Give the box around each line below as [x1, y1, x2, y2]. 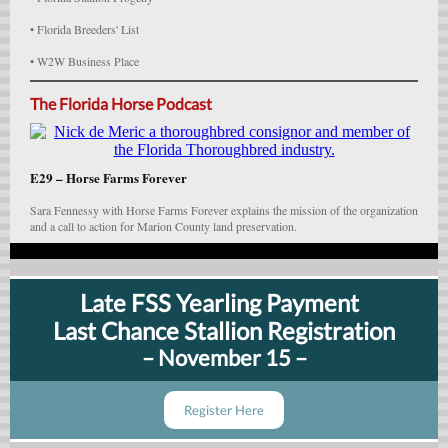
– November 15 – [141, 344, 307, 371]
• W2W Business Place [30, 53, 139, 69]
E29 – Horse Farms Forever [30, 168, 187, 187]
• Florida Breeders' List [30, 21, 139, 37]
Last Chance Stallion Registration [53, 316, 395, 345]
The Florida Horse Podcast [30, 94, 212, 113]
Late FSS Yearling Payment [79, 288, 369, 317]
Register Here [184, 402, 264, 418]
